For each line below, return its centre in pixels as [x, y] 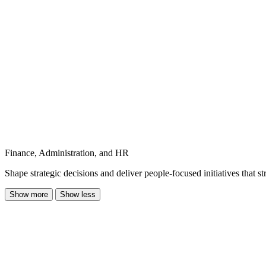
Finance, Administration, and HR [67, 153]
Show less [78, 194]
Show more [29, 194]
